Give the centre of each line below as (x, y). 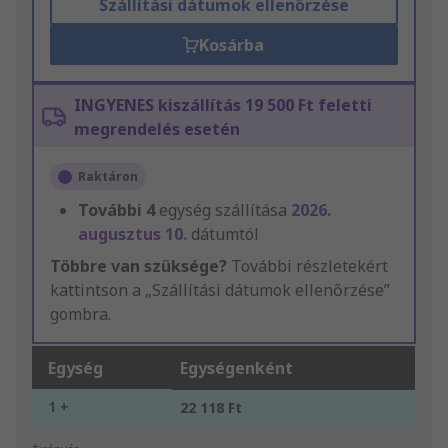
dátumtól (225, 234)
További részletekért (307, 266)
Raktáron (108, 177)
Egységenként (236, 368)
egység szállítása (225, 210)
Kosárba (232, 45)
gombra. (80, 314)
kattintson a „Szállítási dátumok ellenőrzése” (220, 290)
